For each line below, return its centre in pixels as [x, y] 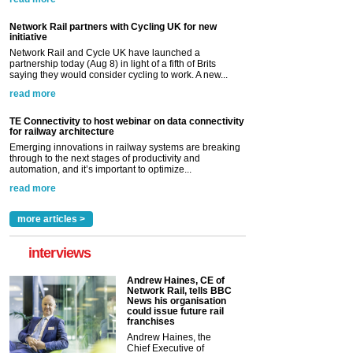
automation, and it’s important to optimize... [100, 169]
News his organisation [176, 301]
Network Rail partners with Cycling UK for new [113, 26]
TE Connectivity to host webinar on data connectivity [127, 121]
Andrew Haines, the [169, 337]
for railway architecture [62, 131]
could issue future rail [175, 311]
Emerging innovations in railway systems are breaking [125, 147]
